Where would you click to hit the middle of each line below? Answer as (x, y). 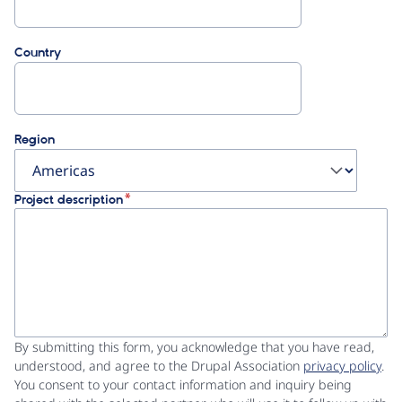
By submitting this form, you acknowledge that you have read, (194, 347)
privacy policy (342, 366)
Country (38, 52)
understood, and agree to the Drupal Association (159, 366)
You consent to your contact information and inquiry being (183, 385)
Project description (69, 201)
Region (35, 140)
